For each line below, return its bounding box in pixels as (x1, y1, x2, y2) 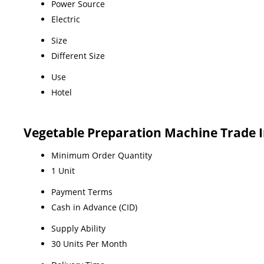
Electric (51, 13, 80, 25)
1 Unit (51, 164, 75, 176)
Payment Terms (51, 186, 113, 197)
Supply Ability (51, 222, 105, 234)
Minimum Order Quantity (51, 149, 152, 161)
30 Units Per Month (51, 237, 127, 249)
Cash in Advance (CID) (51, 201, 137, 213)
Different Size (51, 49, 105, 61)
